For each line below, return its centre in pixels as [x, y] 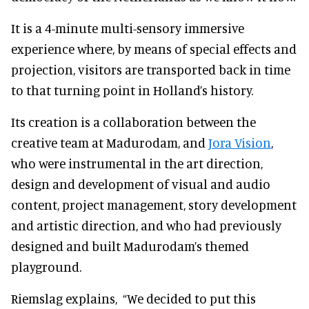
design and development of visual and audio [141, 183]
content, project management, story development [154, 204]
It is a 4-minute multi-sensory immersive [128, 28]
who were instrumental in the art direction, [137, 163]
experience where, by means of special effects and [154, 48]
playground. [46, 266]
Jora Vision [240, 142]
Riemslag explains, [67, 298]
